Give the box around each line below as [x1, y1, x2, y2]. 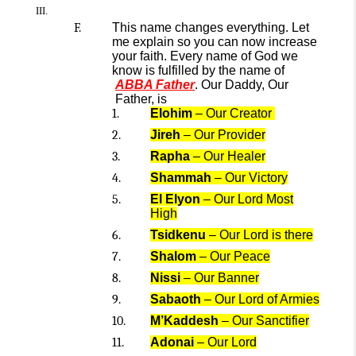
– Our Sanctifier [222, 314, 309, 327]
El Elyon [150, 192, 200, 206]
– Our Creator [192, 106, 272, 120]
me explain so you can [112, 35, 238, 48]
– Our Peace [196, 250, 270, 263]
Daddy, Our [225, 78, 288, 91]
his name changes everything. [120, 21, 288, 34]
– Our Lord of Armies [201, 292, 319, 306]
